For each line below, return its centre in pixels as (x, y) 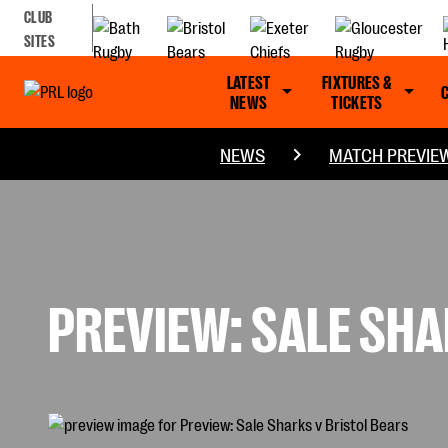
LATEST (248, 81)
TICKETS (357, 101)
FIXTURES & (357, 81)
